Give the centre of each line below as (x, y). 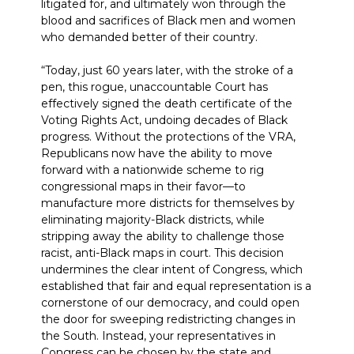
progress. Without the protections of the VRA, (168, 137)
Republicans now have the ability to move (157, 153)
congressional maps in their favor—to (143, 186)
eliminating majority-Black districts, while (153, 220)
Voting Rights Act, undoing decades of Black (164, 120)
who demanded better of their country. (149, 37)
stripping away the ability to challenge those (163, 236)
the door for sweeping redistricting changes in (168, 319)
